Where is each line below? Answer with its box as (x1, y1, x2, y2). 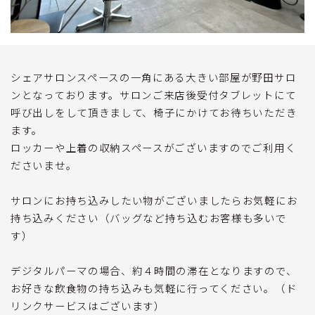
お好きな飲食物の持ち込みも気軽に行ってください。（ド (11, 280, 297, 295)
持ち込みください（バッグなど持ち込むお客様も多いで (11, 210, 287, 225)
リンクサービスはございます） (11, 297, 165, 313)
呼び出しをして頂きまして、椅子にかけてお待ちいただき (11, 104, 297, 120)
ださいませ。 (11, 157, 77, 172)
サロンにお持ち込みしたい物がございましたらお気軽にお (11, 192, 298, 207)
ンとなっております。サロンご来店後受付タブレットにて (11, 86, 297, 102)
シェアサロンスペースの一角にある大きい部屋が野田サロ (11, 69, 297, 84)
